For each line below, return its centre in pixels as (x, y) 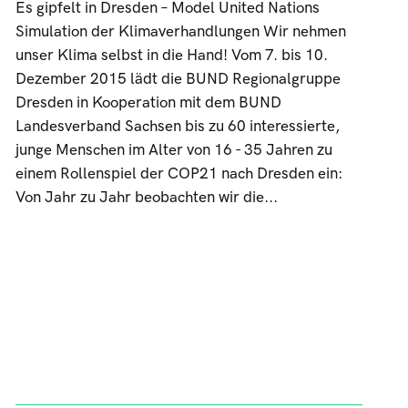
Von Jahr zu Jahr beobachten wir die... (146, 198)
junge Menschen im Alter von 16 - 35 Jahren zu (173, 150)
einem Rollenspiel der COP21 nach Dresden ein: (178, 174)
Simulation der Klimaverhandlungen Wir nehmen (180, 32)
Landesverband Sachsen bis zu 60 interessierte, (177, 127)
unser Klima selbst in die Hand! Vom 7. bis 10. (171, 56)
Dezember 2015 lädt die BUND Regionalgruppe (178, 79)
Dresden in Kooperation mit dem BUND (148, 103)
